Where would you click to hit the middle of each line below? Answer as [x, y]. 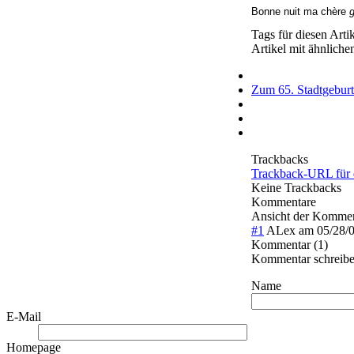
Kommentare [284, 202]
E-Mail [24, 317]
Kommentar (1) [290, 245]
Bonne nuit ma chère [300, 12]
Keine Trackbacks [296, 188]
